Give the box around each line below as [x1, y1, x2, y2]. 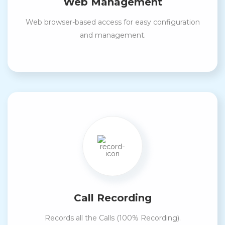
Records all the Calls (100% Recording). [44, 213, 181, 222]
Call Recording [73, 191, 152, 204]
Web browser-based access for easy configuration [25, 17, 200, 27]
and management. [79, 30, 146, 40]
